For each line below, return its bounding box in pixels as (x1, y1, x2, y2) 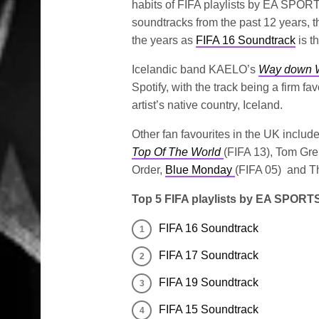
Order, (132, 164, 166, 177)
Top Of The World (132, 146, 224, 159)
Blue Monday (165, 164, 236, 177)
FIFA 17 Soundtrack (159, 249, 258, 262)
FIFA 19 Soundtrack (159, 276, 258, 289)
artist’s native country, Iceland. (132, 99, 283, 112)
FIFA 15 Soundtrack (159, 303, 258, 316)
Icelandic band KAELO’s (132, 63, 259, 76)
